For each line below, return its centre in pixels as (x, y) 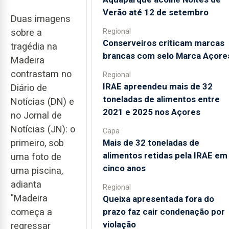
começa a (31, 212)
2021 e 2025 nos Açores (151, 112)
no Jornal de (36, 115)
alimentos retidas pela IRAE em (165, 155)
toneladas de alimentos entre (161, 99)
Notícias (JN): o (43, 129)
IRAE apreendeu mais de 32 (157, 86)
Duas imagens (41, 18)
